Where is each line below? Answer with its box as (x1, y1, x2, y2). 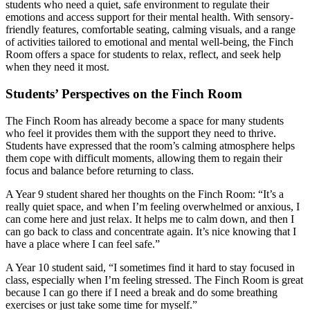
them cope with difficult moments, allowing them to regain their (6, 152, 282, 164)
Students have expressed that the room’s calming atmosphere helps (6, 139, 295, 152)
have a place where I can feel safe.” (6, 237, 160, 250)
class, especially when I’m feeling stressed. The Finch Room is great (6, 273, 303, 286)
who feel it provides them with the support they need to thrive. (6, 127, 276, 139)
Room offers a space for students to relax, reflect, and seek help (6, 48, 281, 61)
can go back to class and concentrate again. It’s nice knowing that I (6, 225, 296, 237)
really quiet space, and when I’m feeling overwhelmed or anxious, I (6, 200, 300, 212)
